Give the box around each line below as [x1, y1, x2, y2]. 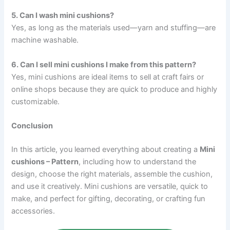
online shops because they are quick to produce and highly [11, 84, 218, 94]
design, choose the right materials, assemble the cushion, [11, 169, 213, 179]
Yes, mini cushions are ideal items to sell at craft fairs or [11, 72, 204, 82]
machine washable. [11, 35, 79, 45]
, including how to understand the [79, 157, 197, 167]
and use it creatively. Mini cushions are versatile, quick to [11, 182, 208, 191]
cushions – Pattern [11, 157, 79, 167]
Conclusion [11, 121, 53, 131]
